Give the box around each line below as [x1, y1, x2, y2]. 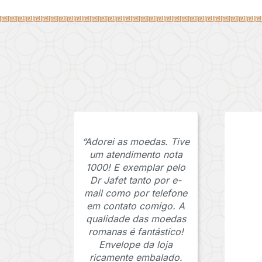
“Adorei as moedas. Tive [82, 136, 190, 148]
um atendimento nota [89, 149, 182, 161]
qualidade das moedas [85, 213, 186, 225]
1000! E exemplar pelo [86, 161, 186, 174]
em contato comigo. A [87, 200, 185, 212]
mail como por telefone [84, 187, 188, 199]
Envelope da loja [99, 239, 173, 251]
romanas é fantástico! [88, 226, 184, 238]
